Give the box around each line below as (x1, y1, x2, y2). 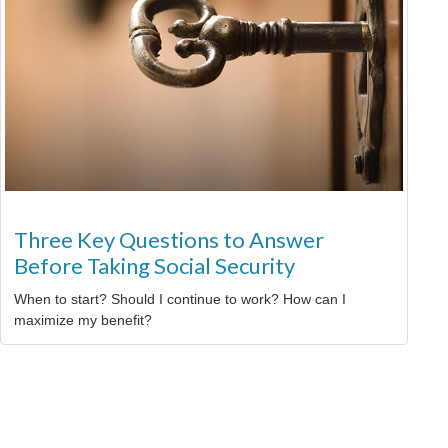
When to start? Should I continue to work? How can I (14, 291, 346, 308)
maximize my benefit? (14, 312, 152, 329)
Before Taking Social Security (14, 252, 295, 280)
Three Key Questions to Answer (14, 226, 324, 254)
